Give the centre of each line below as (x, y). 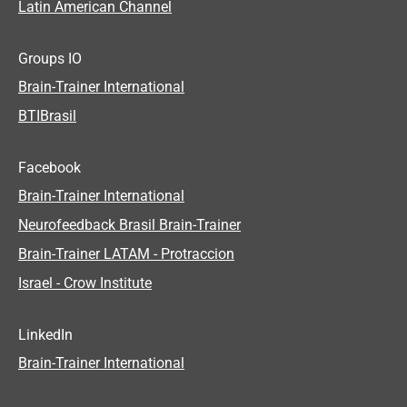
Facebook (50, 167)
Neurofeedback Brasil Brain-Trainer (129, 225)
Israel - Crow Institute (85, 283)
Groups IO (50, 58)
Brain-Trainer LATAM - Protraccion (126, 254)
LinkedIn (45, 334)
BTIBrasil (47, 116)
